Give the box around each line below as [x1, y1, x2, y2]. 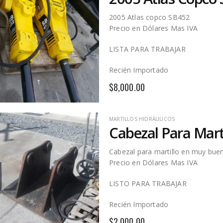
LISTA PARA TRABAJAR [109, 44, 186, 54]
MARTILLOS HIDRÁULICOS [109, 115, 175, 122]
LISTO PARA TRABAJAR [109, 179, 187, 189]
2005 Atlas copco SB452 [109, 12, 190, 22]
